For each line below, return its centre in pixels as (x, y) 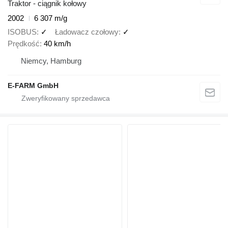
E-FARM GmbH (33, 85)
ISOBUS (22, 32)
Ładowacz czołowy (87, 32)
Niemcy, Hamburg (51, 61)
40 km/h (57, 43)
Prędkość (24, 43)
